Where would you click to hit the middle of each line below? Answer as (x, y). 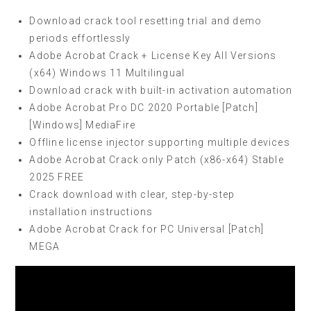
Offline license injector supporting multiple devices (160, 142)
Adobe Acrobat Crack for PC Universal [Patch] (147, 229)
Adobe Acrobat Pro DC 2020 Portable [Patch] (144, 108)
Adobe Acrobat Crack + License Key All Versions (153, 56)
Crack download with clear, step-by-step (132, 194)
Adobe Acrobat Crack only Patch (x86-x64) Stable (157, 160)
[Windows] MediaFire (83, 125)
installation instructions (91, 212)
